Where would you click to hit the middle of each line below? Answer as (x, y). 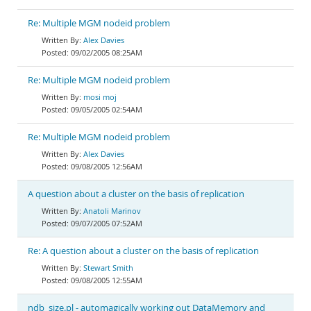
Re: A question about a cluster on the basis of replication (143, 251)
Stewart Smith (108, 268)
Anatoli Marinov (112, 211)
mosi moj (100, 97)
